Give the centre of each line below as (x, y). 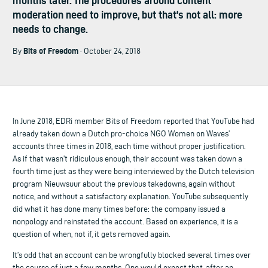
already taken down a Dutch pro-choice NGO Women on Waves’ (121, 133)
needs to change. (50, 29)
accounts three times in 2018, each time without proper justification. (129, 146)
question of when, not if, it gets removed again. (92, 234)
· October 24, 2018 (110, 51)
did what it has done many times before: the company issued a (119, 209)
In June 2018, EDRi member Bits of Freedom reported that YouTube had (133, 121)
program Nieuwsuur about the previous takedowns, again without (124, 184)
